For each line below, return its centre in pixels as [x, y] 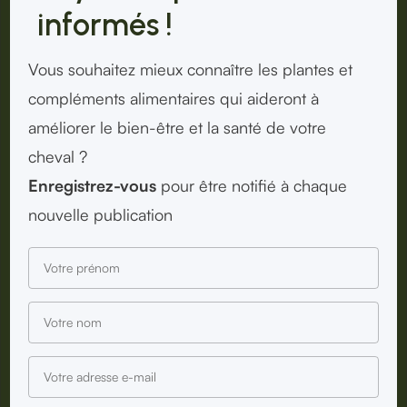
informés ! [105, 25]
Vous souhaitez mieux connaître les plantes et [190, 69]
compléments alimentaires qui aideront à [174, 98]
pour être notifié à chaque [252, 185]
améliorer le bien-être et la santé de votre [177, 127]
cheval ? [58, 156]
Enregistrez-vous [92, 185]
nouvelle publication [100, 214]
